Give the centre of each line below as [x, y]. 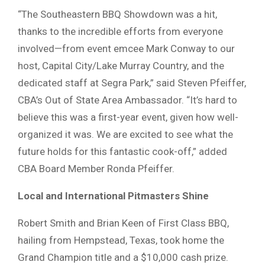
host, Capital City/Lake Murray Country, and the [121, 65]
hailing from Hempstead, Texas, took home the [121, 240]
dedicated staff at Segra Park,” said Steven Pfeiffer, [132, 83]
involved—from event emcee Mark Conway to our [126, 48]
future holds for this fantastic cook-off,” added [122, 151]
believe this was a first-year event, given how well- [128, 117]
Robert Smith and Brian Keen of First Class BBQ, [123, 223]
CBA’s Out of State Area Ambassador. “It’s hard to [127, 100]
